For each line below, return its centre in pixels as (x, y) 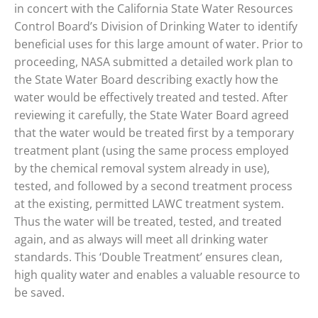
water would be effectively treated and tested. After (151, 97)
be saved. (39, 292)
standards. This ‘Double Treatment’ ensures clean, (148, 257)
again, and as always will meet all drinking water (141, 239)
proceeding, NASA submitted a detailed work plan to (154, 61)
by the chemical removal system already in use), (142, 168)
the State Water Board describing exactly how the (146, 79)
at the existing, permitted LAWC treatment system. (149, 203)
